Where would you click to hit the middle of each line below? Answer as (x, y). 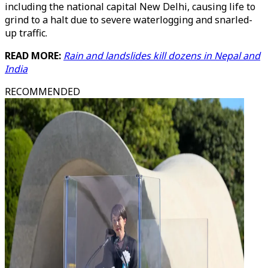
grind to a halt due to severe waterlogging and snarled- (129, 20)
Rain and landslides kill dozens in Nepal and (162, 56)
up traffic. (26, 33)
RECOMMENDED (42, 92)
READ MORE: (34, 56)
